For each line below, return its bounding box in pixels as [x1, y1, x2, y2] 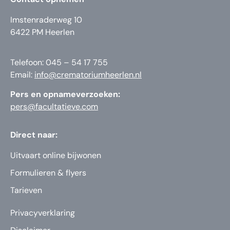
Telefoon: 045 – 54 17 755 [10, 56, 108, 68]
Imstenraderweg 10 [10, 14, 82, 26]
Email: [10, 69, 34, 80]
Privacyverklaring [10, 207, 75, 218]
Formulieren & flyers [10, 167, 86, 178]
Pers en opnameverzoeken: [10, 89, 120, 100]
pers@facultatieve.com [10, 101, 98, 112]
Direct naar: [10, 129, 57, 140]
